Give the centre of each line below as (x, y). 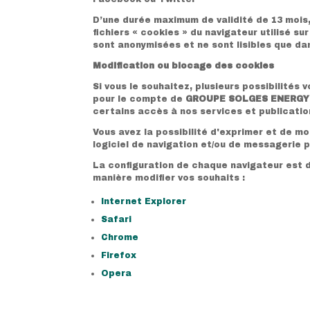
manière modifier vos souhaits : (169, 177)
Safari (117, 219)
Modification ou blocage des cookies (184, 65)
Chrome (120, 237)
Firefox (119, 255)
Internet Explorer (144, 201)
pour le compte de (139, 99)
